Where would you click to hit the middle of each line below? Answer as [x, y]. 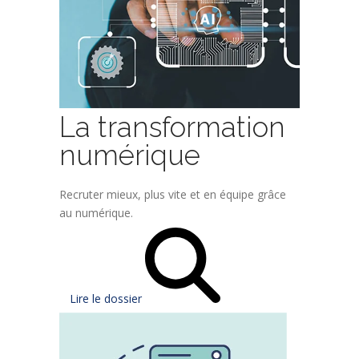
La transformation [172, 127]
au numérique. [96, 212]
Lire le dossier [107, 298]
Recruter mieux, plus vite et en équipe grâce [173, 194]
